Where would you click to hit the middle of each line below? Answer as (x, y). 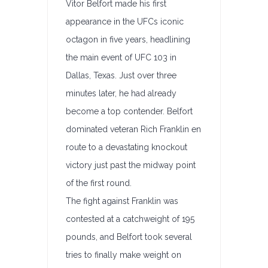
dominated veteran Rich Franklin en (133, 129)
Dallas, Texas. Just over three (121, 75)
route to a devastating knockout (127, 147)
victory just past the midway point (131, 165)
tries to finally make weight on (124, 255)
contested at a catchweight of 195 (130, 219)
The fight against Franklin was (122, 201)
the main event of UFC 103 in (121, 57)
